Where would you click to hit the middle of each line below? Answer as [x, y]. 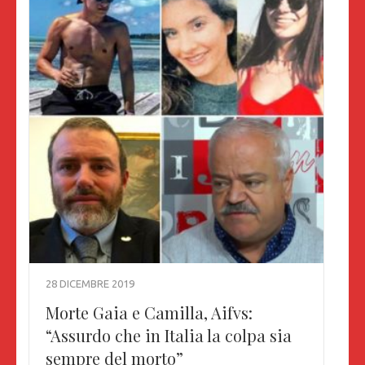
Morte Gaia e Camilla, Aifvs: [149, 313]
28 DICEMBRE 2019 [90, 284]
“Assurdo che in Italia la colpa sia [169, 336]
